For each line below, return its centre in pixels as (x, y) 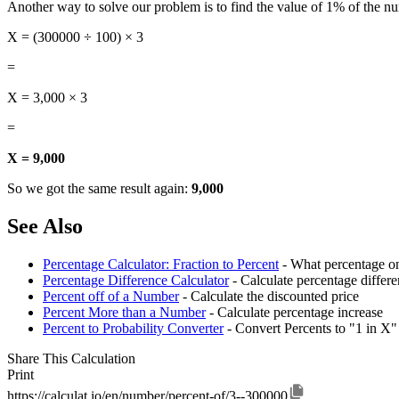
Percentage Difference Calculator (136, 281)
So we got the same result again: (99, 189)
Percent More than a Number (124, 313)
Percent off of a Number (111, 297)
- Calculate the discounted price (269, 297)
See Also (45, 227)
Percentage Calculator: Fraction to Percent (161, 265)
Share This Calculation (71, 359)
